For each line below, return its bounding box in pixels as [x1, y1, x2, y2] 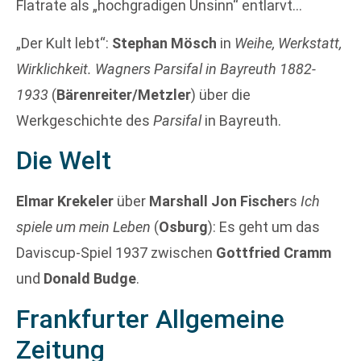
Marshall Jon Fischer [149, 193, 289, 210]
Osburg [159, 218, 208, 236]
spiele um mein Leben [16, 218, 151, 236]
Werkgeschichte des [16, 111, 153, 129]
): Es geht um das [208, 218, 320, 236]
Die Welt [16, 145, 111, 176]
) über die [191, 85, 251, 103]
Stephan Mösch [112, 34, 217, 52]
